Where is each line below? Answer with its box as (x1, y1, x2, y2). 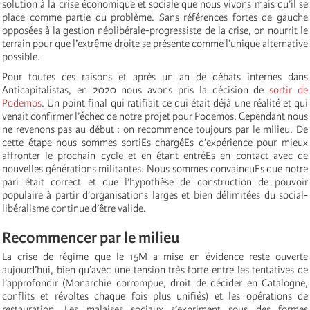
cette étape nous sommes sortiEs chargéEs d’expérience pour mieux (2, 136, 308, 149)
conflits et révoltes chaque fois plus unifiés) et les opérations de (2, 289, 308, 302)
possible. (2, 50, 40, 63)
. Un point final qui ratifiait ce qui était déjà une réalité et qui (42, 96, 308, 109)
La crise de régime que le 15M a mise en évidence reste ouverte (2, 250, 308, 263)
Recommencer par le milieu (2, 228, 179, 247)
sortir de (269, 83, 309, 96)
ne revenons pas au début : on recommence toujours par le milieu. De (2, 122, 308, 136)
